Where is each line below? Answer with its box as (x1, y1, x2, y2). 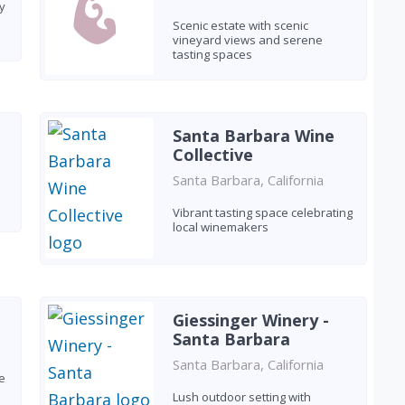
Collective (172, 144, 253, 165)
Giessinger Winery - (172, 308, 329, 331)
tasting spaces (172, 46, 252, 62)
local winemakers (172, 219, 268, 235)
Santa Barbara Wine (172, 125, 334, 146)
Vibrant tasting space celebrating (172, 204, 353, 221)
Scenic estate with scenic (172, 17, 308, 33)
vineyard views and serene (172, 32, 323, 48)
